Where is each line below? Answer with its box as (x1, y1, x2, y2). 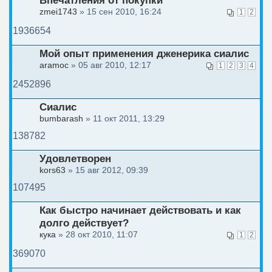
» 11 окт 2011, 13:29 (83, 114, 165, 124)
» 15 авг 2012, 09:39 (66, 165, 148, 175)
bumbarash (39, 114, 83, 124)
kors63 (39, 165, 66, 175)
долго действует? (39, 217, 129, 229)
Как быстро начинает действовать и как (39, 204, 241, 217)
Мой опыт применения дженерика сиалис (39, 47, 249, 60)
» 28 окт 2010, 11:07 (56, 229, 138, 240)
